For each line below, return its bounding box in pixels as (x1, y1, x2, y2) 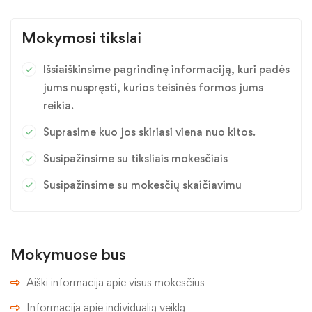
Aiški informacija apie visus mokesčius (26, 276, 205, 290)
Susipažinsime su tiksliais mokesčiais (43, 152, 228, 166)
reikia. (43, 99, 74, 113)
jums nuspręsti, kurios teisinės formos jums (43, 81, 263, 95)
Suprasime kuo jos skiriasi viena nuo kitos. (43, 125, 256, 139)
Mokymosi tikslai (22, 29, 141, 47)
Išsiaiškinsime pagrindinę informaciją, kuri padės (43, 63, 290, 77)
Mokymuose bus (10, 245, 126, 264)
